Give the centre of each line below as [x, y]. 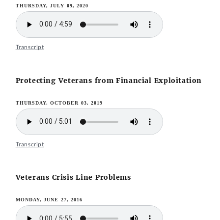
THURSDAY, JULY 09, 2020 [52, 5]
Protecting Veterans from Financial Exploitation [109, 80]
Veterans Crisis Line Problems [73, 178]
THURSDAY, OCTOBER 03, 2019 [59, 103]
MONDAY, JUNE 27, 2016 [49, 200]
